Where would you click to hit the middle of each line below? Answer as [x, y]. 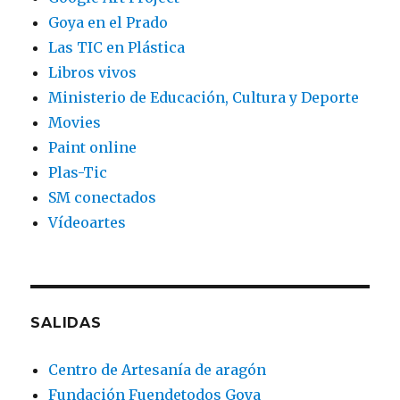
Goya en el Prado [108, 22]
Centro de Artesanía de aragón [158, 369]
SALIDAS [66, 322]
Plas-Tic [78, 172]
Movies [75, 122]
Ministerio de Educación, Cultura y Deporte [204, 97]
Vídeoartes [87, 222]
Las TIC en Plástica [117, 47]
